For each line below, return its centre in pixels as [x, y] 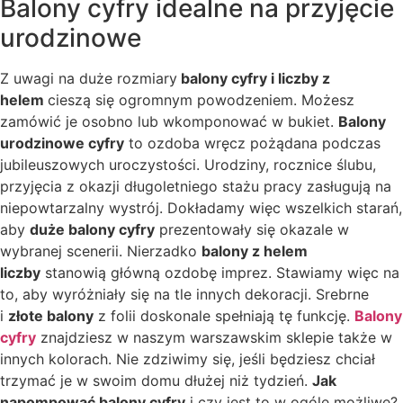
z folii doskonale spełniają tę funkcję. [224, 316]
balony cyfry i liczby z [254, 79]
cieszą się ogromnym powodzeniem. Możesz [201, 100]
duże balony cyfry [92, 230]
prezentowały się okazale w [252, 230]
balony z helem [255, 251]
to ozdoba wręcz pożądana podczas [252, 143]
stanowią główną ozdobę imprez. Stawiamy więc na [220, 273]
